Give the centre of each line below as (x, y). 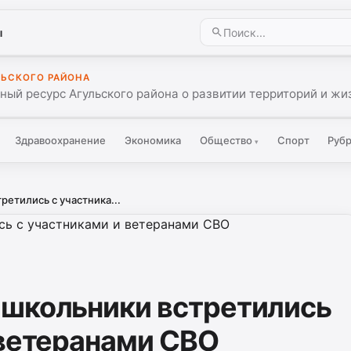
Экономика (153, 140)
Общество (227, 140)
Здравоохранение (61, 140)
